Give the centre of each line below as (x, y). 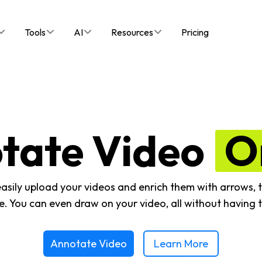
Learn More (181, 243)
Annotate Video (89, 243)
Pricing (195, 32)
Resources (132, 32)
